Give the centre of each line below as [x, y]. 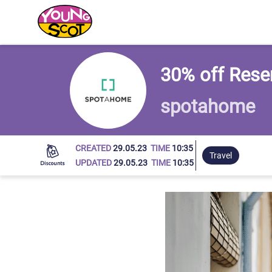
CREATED [94, 148]
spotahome [207, 106]
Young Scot [65, 38]
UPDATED [95, 163]
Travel [221, 156]
